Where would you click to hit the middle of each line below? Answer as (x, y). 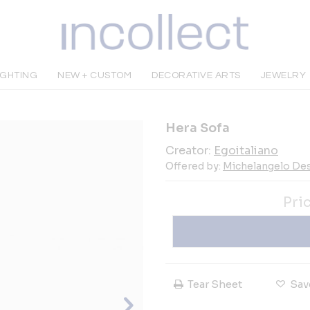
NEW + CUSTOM (95, 75)
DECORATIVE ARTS (196, 75)
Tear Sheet (215, 284)
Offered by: (194, 166)
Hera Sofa (198, 128)
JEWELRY (283, 75)
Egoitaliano (246, 151)
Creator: (190, 151)
